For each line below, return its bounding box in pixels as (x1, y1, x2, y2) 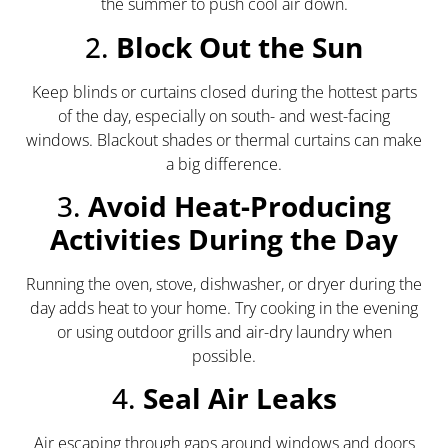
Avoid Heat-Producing (88, 186, 391, 225)
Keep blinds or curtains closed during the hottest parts (31, 80, 417, 103)
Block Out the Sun (116, 27, 363, 66)
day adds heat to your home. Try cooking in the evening (30, 296, 418, 319)
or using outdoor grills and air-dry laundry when (56, 320, 392, 343)
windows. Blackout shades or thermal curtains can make (26, 128, 422, 151)
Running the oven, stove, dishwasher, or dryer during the (26, 272, 422, 295)
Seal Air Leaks (142, 379, 337, 418)
